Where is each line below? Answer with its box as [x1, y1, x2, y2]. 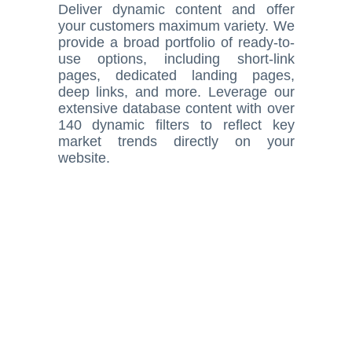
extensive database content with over [57, 101, 295, 116]
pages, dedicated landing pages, [57, 68, 295, 83]
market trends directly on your [57, 134, 295, 149]
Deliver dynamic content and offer [57, 2, 295, 17]
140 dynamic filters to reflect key [57, 117, 295, 133]
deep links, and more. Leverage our [57, 84, 295, 100]
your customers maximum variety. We [57, 18, 295, 34]
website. [57, 150, 110, 166]
